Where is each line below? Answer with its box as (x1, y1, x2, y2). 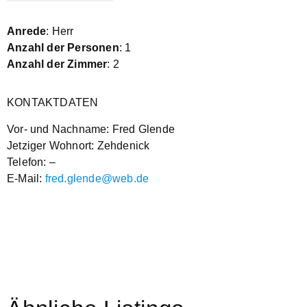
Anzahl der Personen (7, 42, 119, 54)
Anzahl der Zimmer (7, 58, 108, 71)
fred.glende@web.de (45, 172, 149, 184)
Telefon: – (7, 156, 56, 168)
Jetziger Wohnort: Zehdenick (7, 139, 150, 151)
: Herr (46, 25, 74, 38)
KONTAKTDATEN (7, 97, 99, 109)
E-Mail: (7, 172, 45, 184)
